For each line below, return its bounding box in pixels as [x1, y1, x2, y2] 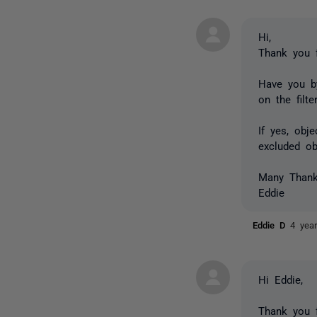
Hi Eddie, [258, 274, 304, 284]
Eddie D [253, 220, 291, 229]
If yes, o [258, 125, 301, 135]
